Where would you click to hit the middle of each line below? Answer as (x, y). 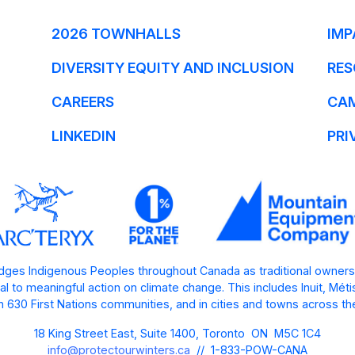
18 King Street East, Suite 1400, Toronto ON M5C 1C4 (177, 333)
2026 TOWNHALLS (116, 33)
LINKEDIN (83, 136)
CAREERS (82, 101)
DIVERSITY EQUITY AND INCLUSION (172, 67)
